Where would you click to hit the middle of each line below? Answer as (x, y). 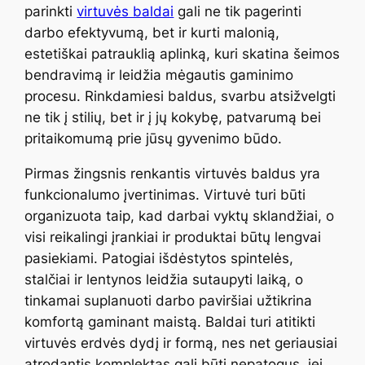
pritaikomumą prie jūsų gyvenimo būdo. (154, 139)
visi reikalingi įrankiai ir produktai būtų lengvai (173, 237)
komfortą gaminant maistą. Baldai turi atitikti (170, 322)
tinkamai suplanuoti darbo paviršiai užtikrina (169, 301)
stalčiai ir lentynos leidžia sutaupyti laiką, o (164, 280)
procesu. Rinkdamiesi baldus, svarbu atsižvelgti (180, 97)
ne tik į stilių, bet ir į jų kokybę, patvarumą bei (173, 118)
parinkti (51, 12)
